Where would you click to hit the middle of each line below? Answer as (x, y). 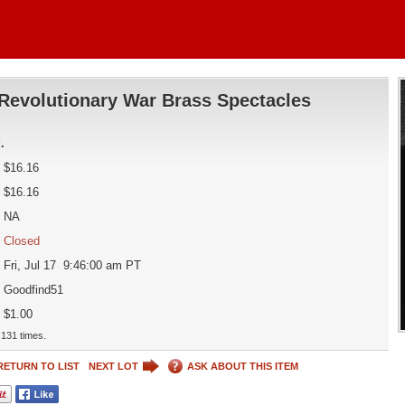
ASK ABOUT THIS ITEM (242, 366)
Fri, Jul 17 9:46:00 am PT (72, 265)
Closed (21, 241)
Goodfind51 (33, 290)
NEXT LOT (113, 366)
